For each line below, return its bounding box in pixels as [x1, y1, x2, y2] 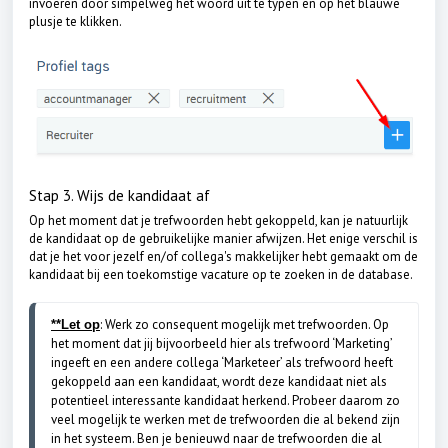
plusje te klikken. [29, 12, 124, 30]
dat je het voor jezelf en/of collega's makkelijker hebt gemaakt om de [29, 247, 418, 265]
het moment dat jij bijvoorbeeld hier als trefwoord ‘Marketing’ [51, 334, 392, 352]
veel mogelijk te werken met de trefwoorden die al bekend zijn [51, 410, 400, 428]
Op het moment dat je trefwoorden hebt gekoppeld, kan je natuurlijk [29, 211, 408, 229]
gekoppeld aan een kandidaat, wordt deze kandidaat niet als [51, 372, 387, 390]
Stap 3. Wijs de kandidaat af [29, 185, 210, 205]
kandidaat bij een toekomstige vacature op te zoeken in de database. [29, 265, 415, 283]
